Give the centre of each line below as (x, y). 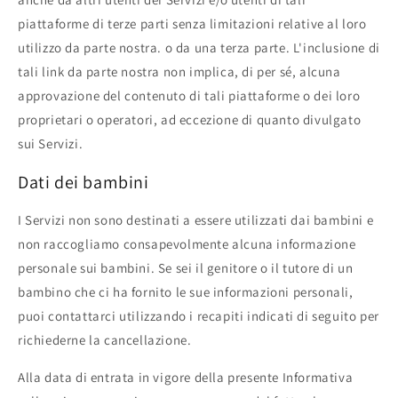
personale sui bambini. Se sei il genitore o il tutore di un (186, 268)
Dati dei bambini (84, 182)
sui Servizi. (51, 144)
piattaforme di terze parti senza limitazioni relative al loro (192, 24)
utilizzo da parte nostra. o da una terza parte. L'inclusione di (199, 48)
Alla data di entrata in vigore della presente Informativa (186, 378)
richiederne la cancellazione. (105, 340)
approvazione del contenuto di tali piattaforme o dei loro (189, 96)
